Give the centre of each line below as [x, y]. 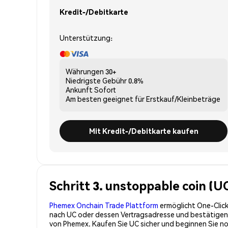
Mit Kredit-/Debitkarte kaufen [144, 131]
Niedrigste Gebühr [96, 80]
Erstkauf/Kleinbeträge [183, 98]
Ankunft [79, 89]
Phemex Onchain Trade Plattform [104, 205]
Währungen [85, 71]
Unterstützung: [86, 37]
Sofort [105, 89]
